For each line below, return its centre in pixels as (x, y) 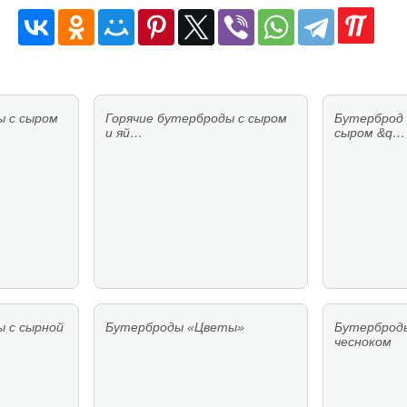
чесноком (363, 342)
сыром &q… (370, 133)
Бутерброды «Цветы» (175, 327)
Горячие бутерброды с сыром (196, 118)
